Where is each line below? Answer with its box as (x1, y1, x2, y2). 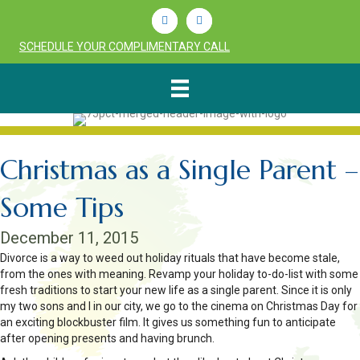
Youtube (186, 12, 229, 25)
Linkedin (151, 12, 193, 25)
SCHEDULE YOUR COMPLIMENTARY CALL (19, 40, 230, 53)
